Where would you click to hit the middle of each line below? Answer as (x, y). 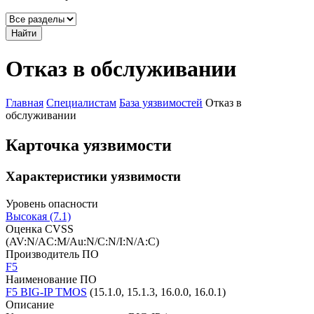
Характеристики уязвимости (93, 176)
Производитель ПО (52, 254)
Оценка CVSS (40, 228)
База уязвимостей (161, 103)
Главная (25, 103)
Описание (30, 304)
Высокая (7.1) (38, 216)
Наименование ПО (51, 279)
